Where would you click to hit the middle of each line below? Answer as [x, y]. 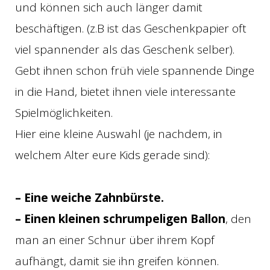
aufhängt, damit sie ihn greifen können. [117, 261]
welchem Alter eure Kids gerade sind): [112, 155]
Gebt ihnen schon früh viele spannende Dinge [135, 71]
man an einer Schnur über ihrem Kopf [115, 240]
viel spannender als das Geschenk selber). [125, 50]
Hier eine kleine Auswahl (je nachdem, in [119, 134]
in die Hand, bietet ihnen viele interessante [125, 92]
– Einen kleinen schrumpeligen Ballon [120, 218]
